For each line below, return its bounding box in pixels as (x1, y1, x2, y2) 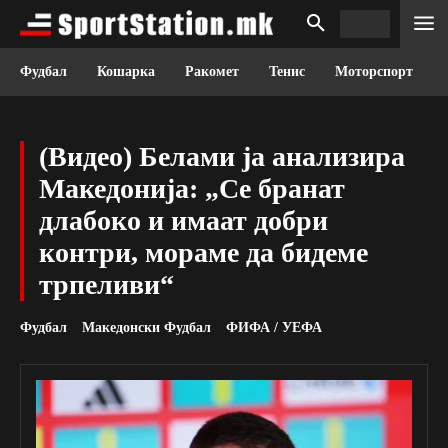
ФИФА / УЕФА (226, 320, 322, 335)
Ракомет (185, 64, 239, 79)
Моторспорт (335, 64, 413, 79)
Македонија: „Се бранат (39, 173, 345, 204)
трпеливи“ (39, 269, 174, 300)
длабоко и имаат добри (39, 205, 328, 236)
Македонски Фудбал (82, 320, 211, 335)
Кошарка (97, 64, 155, 79)
